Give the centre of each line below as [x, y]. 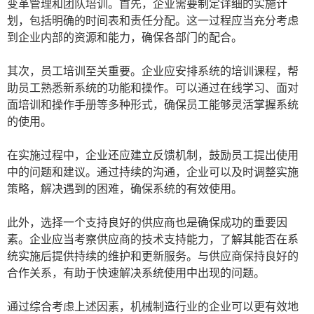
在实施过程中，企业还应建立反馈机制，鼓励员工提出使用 [153, 155]
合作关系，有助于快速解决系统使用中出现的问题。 [136, 273]
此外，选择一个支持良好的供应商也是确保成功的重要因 [147, 223]
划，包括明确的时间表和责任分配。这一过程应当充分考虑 [153, 21]
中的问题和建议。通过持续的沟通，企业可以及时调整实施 [153, 172]
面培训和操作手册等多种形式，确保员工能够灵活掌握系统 [153, 105]
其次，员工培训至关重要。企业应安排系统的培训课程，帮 [153, 71]
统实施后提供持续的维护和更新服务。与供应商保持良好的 [153, 256]
